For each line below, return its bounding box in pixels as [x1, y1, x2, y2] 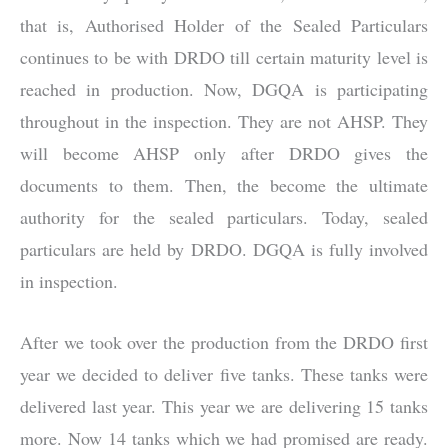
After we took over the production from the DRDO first [20, 329, 428, 354]
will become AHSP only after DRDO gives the [20, 140, 428, 165]
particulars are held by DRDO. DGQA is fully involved [20, 236, 428, 261]
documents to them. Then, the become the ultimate [20, 172, 428, 197]
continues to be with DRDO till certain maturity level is [20, 44, 428, 69]
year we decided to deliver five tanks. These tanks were [20, 361, 428, 386]
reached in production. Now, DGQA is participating [20, 76, 428, 101]
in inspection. [20, 268, 118, 293]
